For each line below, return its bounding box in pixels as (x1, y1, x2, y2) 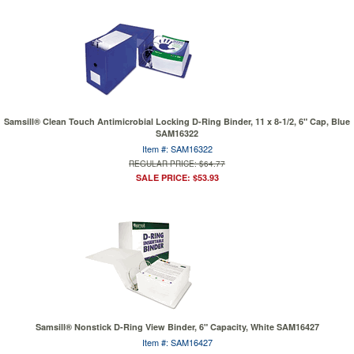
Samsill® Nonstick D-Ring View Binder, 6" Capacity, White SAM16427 (35, 321, 319, 333)
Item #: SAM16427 (141, 336, 213, 348)
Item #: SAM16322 (141, 142, 213, 155)
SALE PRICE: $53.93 (135, 171, 219, 183)
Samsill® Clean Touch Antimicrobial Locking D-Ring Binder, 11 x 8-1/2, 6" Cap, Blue (4, 115, 350, 127)
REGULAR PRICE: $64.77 (129, 158, 225, 169)
